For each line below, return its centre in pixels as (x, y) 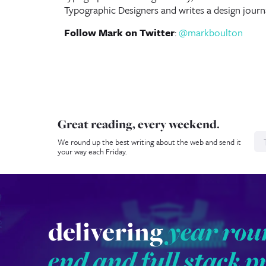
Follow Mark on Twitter (119, 32)
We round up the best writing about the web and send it (149, 142)
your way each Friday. (92, 151)
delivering (108, 231)
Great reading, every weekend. (139, 124)
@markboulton (210, 32)
